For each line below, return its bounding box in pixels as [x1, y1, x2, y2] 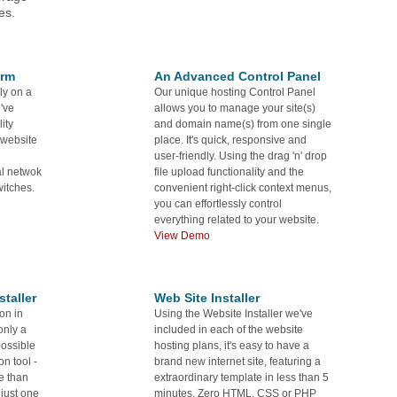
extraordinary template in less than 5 [154, 370, 329, 384]
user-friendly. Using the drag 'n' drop [154, 149, 327, 162]
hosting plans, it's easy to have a [154, 339, 309, 352]
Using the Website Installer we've [154, 307, 313, 320]
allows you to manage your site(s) [154, 101, 315, 114]
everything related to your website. [154, 213, 319, 226]
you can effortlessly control [154, 197, 282, 210]
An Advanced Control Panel [154, 68, 321, 83]
